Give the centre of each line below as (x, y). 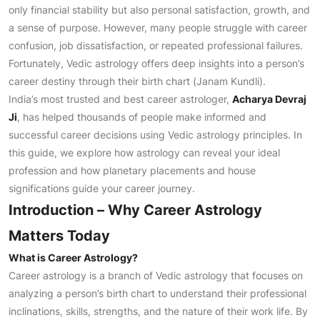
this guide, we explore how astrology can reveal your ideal (144, 152)
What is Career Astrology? (73, 257)
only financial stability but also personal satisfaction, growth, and (159, 10)
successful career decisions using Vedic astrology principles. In (155, 135)
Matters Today (59, 236)
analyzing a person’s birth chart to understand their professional (157, 293)
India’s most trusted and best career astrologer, (120, 99)
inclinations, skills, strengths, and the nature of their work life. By (158, 311)
